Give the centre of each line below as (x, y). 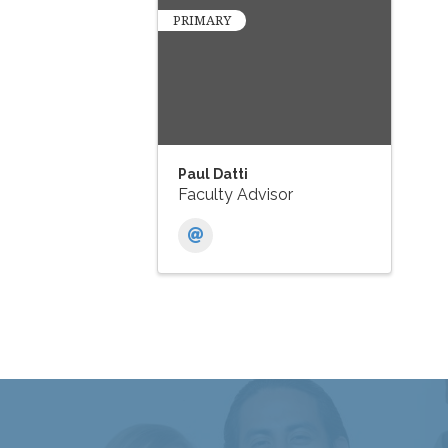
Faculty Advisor (235, 195)
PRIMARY (202, 20)
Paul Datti (213, 174)
